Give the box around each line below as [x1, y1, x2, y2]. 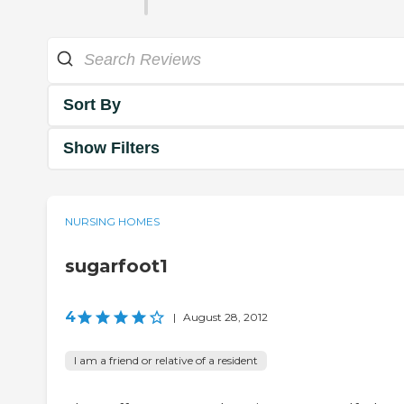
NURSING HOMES [65, 214, 160, 228]
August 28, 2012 [183, 309, 268, 324]
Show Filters [63, 139, 160, 158]
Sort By [63, 96, 121, 115]
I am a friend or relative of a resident [74, 353, 258, 367]
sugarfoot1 [65, 254, 168, 277]
